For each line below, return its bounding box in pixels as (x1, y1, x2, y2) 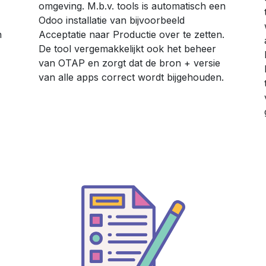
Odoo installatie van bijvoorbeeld (39, 14, 185, 26)
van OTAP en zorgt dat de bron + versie (39, 57, 220, 69)
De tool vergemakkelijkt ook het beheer (39, 43, 216, 55)
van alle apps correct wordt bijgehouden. (39, 71, 224, 83)
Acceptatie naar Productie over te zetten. (39, 28, 224, 40)
